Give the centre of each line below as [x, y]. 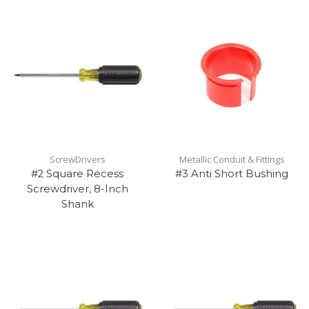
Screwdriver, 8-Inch [77, 189]
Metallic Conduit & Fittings [232, 160]
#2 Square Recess [77, 174]
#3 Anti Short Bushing [232, 174]
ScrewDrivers [77, 160]
